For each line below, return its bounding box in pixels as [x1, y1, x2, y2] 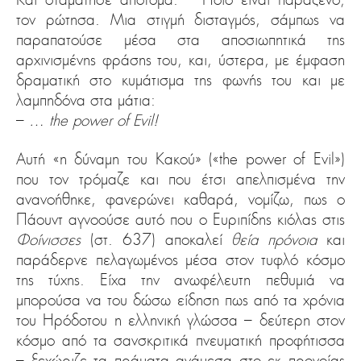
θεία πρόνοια [231, 230, 317, 250]
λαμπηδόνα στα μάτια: [16, 90, 156, 110]
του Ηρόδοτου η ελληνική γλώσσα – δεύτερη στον [16, 310, 345, 330]
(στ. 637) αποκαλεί [81, 230, 232, 250]
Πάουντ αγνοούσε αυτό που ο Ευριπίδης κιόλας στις [16, 210, 345, 230]
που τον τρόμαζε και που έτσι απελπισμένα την [16, 169, 345, 189]
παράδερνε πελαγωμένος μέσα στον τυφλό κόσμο [16, 250, 345, 270]
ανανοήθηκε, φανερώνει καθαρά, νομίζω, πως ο [16, 189, 345, 210]
